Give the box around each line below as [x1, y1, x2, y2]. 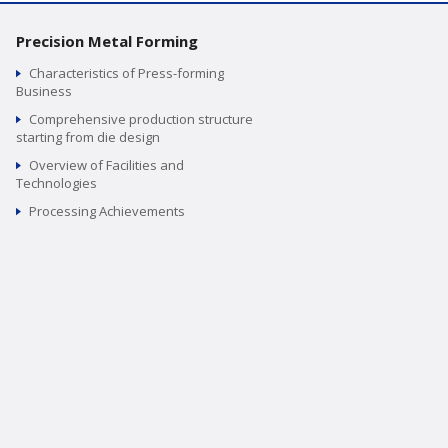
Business [16, 81, 72, 100]
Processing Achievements [29, 201, 185, 220]
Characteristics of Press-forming [29, 63, 224, 82]
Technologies [16, 173, 97, 192]
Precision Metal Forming [16, 30, 198, 51]
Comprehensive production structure [29, 109, 253, 128]
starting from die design [16, 127, 160, 146]
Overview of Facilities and [29, 155, 184, 174]
